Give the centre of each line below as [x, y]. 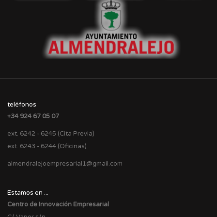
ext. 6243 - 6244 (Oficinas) [47, 146]
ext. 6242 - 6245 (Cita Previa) [51, 133]
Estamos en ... [28, 193]
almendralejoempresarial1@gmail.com [65, 163]
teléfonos [22, 105]
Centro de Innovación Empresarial [58, 205]
